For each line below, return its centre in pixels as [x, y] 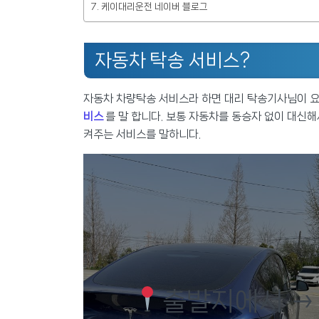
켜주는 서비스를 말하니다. [142, 135]
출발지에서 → [239, 302]
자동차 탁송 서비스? [172, 61]
